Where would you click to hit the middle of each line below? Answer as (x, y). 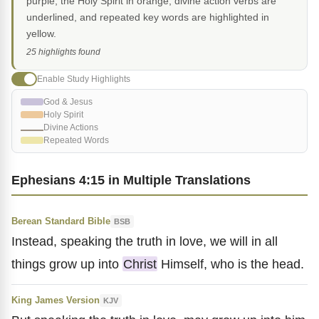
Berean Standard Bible (61, 221)
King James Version (56, 300)
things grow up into (67, 264)
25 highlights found (63, 52)
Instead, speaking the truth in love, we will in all (145, 241)
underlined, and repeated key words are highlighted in (148, 17)
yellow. (41, 33)
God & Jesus (68, 102)
